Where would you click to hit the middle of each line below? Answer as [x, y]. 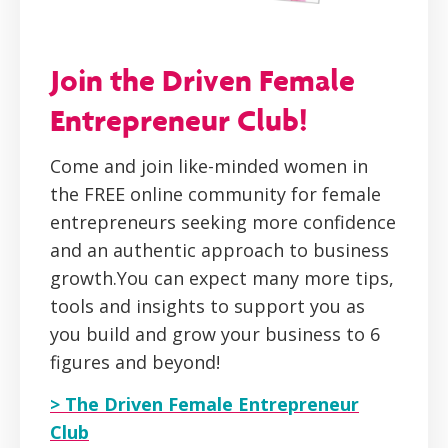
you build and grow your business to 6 [215, 334]
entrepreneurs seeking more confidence [223, 222]
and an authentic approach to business [219, 250]
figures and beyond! [135, 362]
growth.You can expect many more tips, [222, 278]
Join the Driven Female [202, 80]
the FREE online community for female [215, 194]
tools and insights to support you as [207, 306]
